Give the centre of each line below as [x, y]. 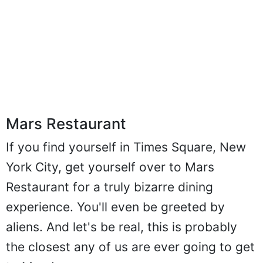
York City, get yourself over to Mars [110, 179]
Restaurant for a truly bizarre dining [109, 199]
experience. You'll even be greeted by [115, 219]
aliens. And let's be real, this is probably [122, 239]
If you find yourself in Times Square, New [126, 159]
